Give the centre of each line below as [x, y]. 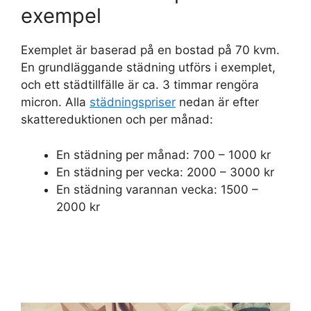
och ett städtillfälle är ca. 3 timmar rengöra [140, 85]
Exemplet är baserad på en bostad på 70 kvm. [150, 50]
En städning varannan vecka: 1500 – [157, 189]
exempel [61, 16]
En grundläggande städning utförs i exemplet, [148, 68]
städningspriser [133, 102]
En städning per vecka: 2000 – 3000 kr [165, 172]
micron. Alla [55, 102]
